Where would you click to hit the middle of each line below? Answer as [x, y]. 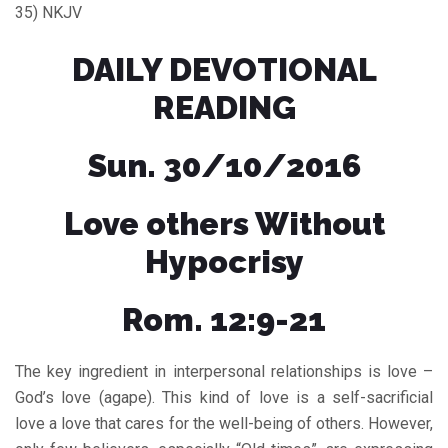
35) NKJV [48, 12]
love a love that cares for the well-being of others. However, [224, 423]
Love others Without [224, 223]
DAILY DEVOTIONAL [224, 69]
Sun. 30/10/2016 [224, 165]
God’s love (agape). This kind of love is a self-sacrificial [224, 397]
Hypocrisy [224, 261]
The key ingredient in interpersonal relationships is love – [224, 371]
